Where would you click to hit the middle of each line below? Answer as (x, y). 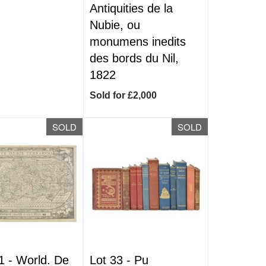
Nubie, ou (115, 25)
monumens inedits (138, 42)
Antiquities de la (132, 8)
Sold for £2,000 (123, 95)
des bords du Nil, (134, 58)
